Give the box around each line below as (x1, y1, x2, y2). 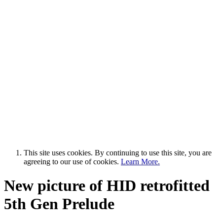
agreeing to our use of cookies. (24, 157, 121, 166)
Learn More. (121, 157, 160, 166)
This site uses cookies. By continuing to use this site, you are (24, 148, 212, 157)
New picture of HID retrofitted (4, 176, 210, 194)
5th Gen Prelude (4, 194, 114, 213)
